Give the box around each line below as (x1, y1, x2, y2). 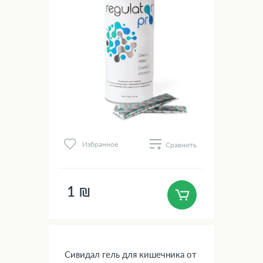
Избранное (82, 140, 119, 149)
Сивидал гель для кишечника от (64, 248, 197, 259)
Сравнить (166, 140, 197, 149)
